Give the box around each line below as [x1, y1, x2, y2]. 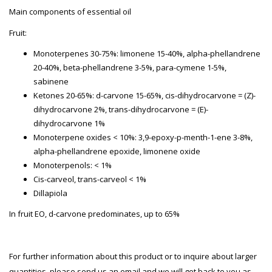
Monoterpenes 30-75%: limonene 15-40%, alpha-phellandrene [33, 47, 260, 59]
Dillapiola [33, 187, 67, 199]
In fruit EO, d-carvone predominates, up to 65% [9, 208, 180, 219]
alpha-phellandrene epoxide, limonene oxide [33, 145, 200, 157]
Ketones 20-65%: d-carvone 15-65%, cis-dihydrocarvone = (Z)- [33, 89, 256, 101]
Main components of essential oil [9, 5, 131, 17]
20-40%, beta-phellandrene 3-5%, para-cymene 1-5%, [33, 61, 226, 73]
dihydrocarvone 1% [33, 117, 105, 129]
